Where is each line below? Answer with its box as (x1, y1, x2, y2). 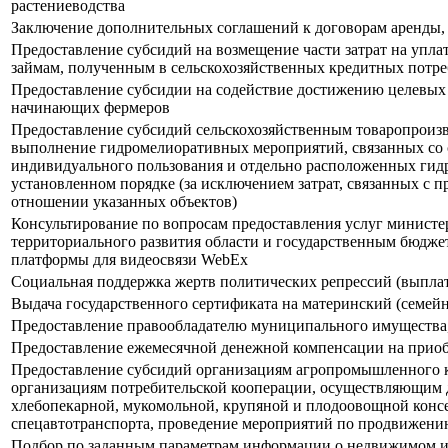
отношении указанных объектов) (11, 193, 237, 211)
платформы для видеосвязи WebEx (11, 251, 248, 269)
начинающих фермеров (11, 99, 170, 117)
